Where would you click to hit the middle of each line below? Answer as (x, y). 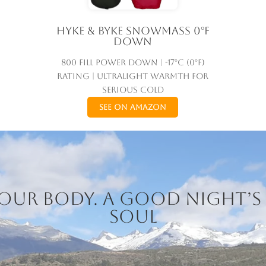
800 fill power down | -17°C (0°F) (133, 63)
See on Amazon (133, 107)
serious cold (133, 90)
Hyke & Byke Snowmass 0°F (133, 31)
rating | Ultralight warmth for (133, 76)
